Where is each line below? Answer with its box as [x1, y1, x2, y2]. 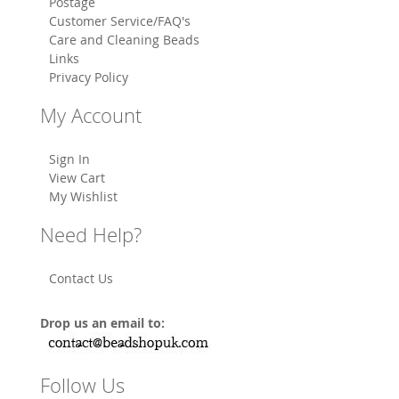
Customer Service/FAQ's [49, 12, 191, 30]
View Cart [49, 169, 105, 187]
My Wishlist [49, 188, 118, 206]
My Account [40, 102, 142, 129]
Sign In [49, 151, 90, 168]
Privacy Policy [49, 69, 128, 86]
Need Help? [40, 222, 142, 248]
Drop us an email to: [40, 314, 165, 332]
